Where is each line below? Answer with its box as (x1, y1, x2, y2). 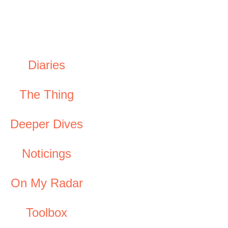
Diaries (28, 58, 65, 72)
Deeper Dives (10, 117, 83, 131)
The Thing (19, 88, 74, 101)
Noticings (22, 147, 71, 160)
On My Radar (10, 176, 83, 190)
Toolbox (26, 206, 67, 219)
